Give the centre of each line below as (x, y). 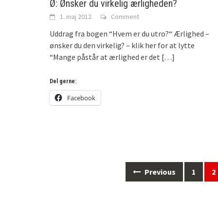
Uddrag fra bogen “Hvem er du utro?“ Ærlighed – (129, 33)
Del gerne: (63, 81)
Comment (125, 16)
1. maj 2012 (76, 16)
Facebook (81, 98)
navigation (71, 187)
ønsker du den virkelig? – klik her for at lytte (122, 45)
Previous (159, 172)
